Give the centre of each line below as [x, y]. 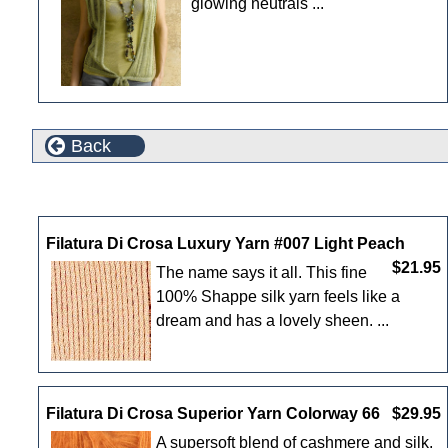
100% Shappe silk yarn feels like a [277, 296]
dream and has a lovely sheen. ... [272, 320]
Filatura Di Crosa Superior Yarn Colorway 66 [212, 414]
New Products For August [139, 191]
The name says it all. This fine [261, 272]
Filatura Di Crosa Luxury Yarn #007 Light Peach [225, 243]
